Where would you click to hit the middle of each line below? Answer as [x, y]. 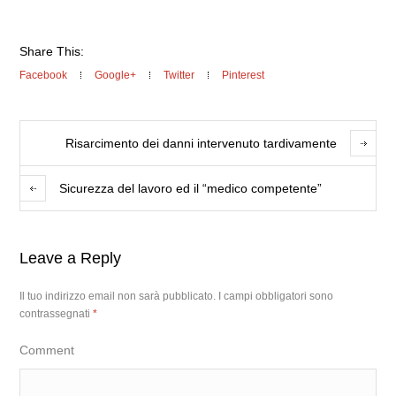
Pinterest [244, 75]
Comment [47, 350]
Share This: [52, 51]
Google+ [116, 75]
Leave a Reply [71, 258]
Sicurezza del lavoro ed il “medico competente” [191, 188]
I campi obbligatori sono [276, 296]
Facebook [44, 75]
